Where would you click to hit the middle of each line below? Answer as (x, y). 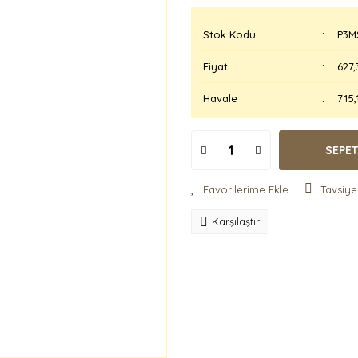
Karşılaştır (236, 221)
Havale (220, 98)
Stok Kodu (229, 34)
